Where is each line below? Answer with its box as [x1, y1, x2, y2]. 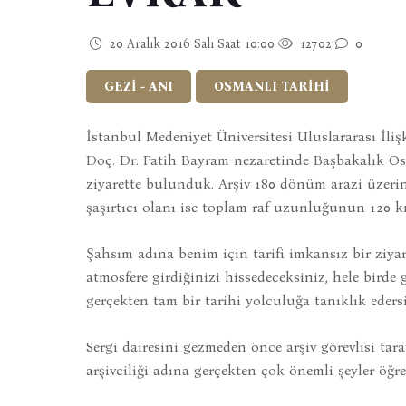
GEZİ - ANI [103, 78, 173, 94]
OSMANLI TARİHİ [213, 78, 330, 94]
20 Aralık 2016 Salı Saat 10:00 [105, 35, 275, 52]
